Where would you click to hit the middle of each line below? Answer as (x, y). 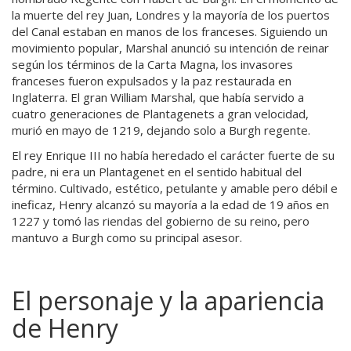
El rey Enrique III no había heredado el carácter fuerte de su (173, 155)
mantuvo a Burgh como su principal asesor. (127, 237)
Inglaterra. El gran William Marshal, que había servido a (158, 97)
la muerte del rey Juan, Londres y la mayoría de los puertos (171, 15)
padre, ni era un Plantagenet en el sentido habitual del (157, 171)
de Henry (65, 328)
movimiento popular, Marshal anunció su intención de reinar (170, 48)
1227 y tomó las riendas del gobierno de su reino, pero (161, 221)
